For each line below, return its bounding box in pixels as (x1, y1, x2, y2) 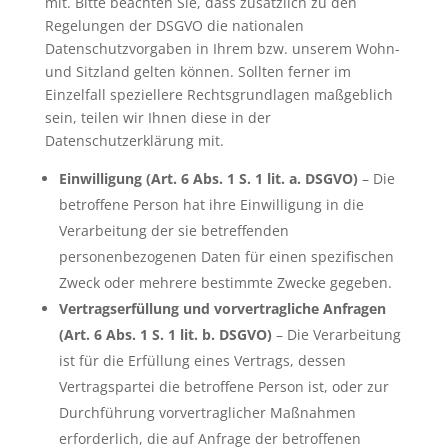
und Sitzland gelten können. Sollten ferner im (44, 61, 351, 81)
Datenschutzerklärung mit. (44, 130, 224, 150)
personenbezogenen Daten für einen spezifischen (58, 246, 394, 266)
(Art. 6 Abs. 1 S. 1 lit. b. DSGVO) (58, 324, 272, 344)
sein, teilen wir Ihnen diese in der (44, 107, 271, 127)
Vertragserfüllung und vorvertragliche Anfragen (58, 298, 386, 318)
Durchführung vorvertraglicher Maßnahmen (58, 402, 356, 422)
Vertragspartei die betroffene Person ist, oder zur (58, 376, 389, 396)
